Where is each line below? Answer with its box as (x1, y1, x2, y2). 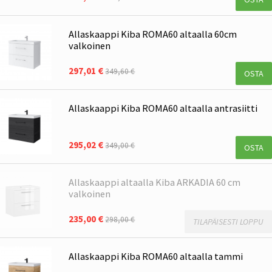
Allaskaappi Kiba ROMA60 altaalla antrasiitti (69, 101, 258, 114)
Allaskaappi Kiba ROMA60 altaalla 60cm (69, 28, 237, 41)
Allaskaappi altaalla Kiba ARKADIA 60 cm (69, 175, 241, 188)
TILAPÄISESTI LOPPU (193, 216, 263, 227)
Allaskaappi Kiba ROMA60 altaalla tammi (69, 250, 243, 262)
